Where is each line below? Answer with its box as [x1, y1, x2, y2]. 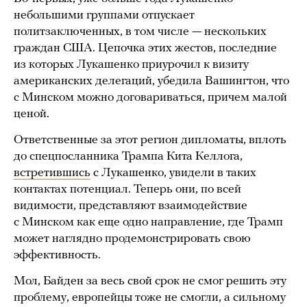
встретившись [14, 167, 90, 180]
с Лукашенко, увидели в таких [90, 167, 256, 180]
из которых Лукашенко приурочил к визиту [14, 58, 249, 72]
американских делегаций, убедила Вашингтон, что [14, 75, 289, 88]
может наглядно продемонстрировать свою [14, 232, 251, 246]
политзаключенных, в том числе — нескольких [14, 25, 267, 39]
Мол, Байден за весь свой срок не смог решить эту [14, 275, 286, 288]
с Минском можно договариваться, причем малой [14, 91, 287, 105]
